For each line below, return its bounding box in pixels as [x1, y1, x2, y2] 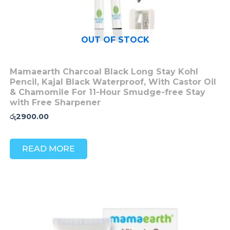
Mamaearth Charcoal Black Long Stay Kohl [9, 67, 198, 77]
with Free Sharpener [9, 98, 101, 108]
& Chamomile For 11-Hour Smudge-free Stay [9, 87, 205, 98]
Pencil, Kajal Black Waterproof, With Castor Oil [9, 77, 216, 87]
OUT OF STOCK [81, 34, 149, 45]
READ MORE [22, 143, 75, 154]
